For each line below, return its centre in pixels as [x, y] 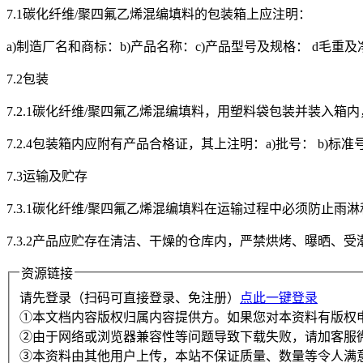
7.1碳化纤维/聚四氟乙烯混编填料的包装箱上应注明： [159, 15]
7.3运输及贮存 [47, 177]
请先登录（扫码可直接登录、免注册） [130, 298]
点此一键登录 [279, 298]
